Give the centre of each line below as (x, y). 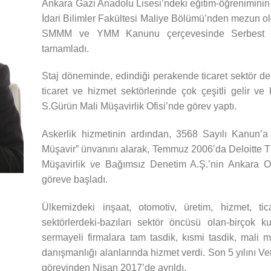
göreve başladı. (75, 180)
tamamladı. (66, 48)
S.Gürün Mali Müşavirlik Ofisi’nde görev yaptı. (139, 106)
